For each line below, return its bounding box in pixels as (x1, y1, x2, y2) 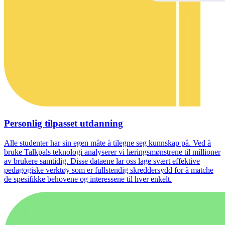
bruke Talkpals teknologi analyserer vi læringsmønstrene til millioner (4, 147, 220, 156)
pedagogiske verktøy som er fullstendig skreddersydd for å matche (4, 165, 213, 174)
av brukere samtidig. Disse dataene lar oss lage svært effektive (4, 156, 200, 165)
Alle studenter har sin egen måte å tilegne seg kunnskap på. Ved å (4, 138, 211, 147)
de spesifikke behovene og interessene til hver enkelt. (4, 174, 172, 183)
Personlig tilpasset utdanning (4, 118, 123, 129)
